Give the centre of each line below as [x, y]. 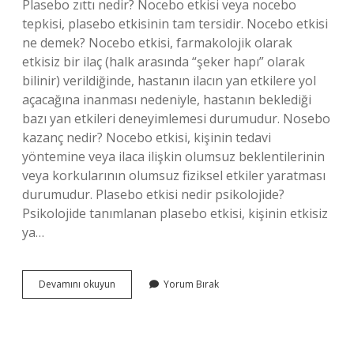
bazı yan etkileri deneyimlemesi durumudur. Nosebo [176, 119]
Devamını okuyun [77, 284]
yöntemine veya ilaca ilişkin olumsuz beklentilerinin [173, 156]
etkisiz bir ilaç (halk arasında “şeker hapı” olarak [164, 62]
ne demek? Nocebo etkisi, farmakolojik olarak [157, 43]
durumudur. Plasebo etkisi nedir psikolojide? [153, 194]
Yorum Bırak [191, 284]
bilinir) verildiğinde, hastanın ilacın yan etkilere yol [169, 81]
